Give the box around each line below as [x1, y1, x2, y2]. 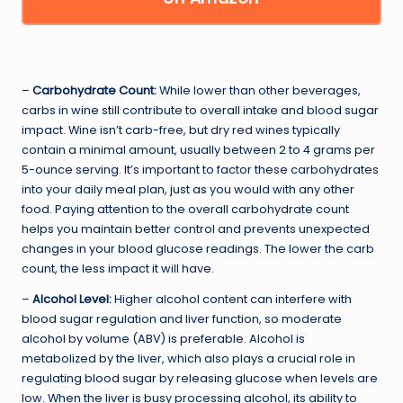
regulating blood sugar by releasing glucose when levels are [22, 371, 378, 387]
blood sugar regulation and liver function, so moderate [22, 311, 342, 327]
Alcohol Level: [32, 291, 112, 308]
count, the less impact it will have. [22, 261, 214, 277]
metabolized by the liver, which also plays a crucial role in [22, 351, 355, 367]
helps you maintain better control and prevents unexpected [22, 221, 370, 237]
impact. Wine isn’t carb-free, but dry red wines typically [22, 122, 340, 139]
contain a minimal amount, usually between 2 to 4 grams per [22, 142, 375, 158]
